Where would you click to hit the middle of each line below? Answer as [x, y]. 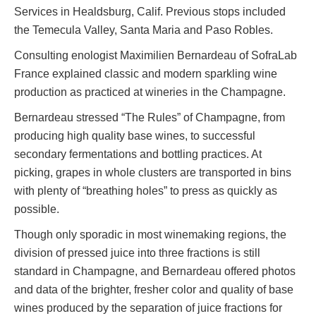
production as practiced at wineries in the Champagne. [150, 92]
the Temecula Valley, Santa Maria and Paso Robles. [144, 30]
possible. [37, 209]
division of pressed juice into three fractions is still [137, 253]
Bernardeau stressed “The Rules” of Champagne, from [150, 118]
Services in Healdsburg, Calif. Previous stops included [150, 12]
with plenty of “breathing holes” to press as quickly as [146, 191]
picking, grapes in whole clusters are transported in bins [153, 173]
